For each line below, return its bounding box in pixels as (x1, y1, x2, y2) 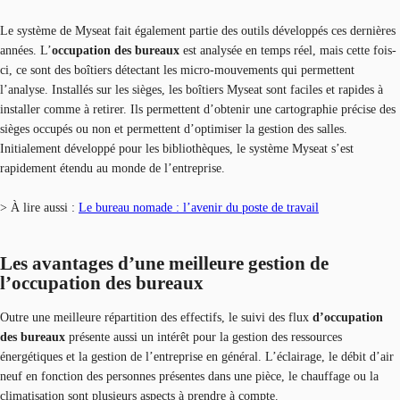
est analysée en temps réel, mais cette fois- (183, 44, 396, 58)
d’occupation (312, 311, 383, 325)
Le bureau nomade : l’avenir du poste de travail (79, 201, 319, 215)
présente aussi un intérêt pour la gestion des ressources (69, 330, 342, 345)
